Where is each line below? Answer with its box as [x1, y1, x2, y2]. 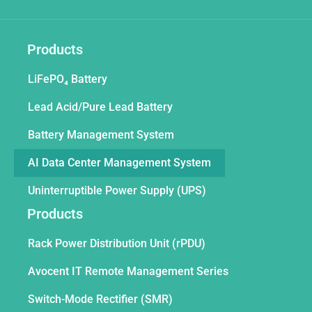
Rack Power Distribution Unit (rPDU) [28, 237, 205, 251]
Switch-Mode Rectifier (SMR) [28, 292, 173, 306]
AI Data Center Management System [28, 156, 211, 170]
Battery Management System [28, 128, 174, 142]
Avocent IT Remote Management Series [28, 265, 228, 279]
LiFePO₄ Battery [28, 72, 107, 86]
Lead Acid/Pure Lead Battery [28, 100, 173, 114]
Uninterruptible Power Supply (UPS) [28, 184, 206, 198]
